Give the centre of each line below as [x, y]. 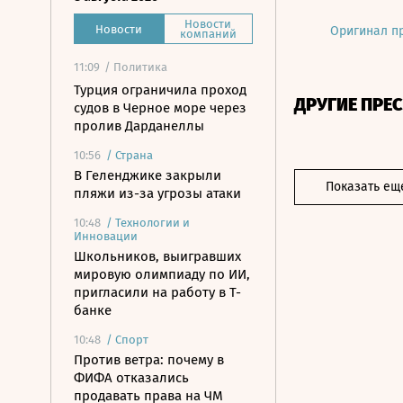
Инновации [106, 236]
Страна [134, 155]
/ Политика [136, 67]
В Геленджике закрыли [148, 175]
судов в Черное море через [160, 108]
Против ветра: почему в [149, 360]
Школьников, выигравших [157, 256]
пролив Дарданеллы [139, 126]
